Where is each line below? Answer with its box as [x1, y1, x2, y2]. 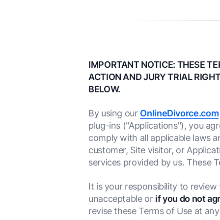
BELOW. [88, 84, 120, 94]
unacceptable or [88, 193, 156, 204]
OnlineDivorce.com [140, 108, 219, 118]
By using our [88, 108, 140, 118]
